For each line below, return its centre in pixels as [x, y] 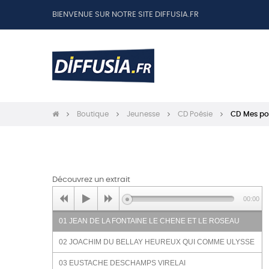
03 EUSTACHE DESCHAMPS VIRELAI [122, 263]
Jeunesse [143, 114]
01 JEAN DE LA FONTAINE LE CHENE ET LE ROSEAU [149, 221]
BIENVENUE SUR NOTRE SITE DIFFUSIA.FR [125, 15]
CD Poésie [195, 114]
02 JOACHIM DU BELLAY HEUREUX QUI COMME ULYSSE [157, 242]
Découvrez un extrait [91, 180]
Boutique [93, 114]
